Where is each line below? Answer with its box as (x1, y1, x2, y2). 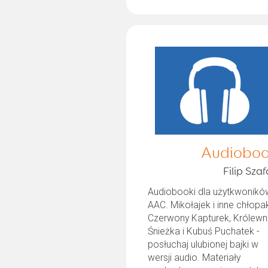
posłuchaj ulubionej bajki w (148, 238, 259, 250)
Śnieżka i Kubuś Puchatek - (148, 225, 260, 237)
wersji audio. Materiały (148, 251, 241, 263)
